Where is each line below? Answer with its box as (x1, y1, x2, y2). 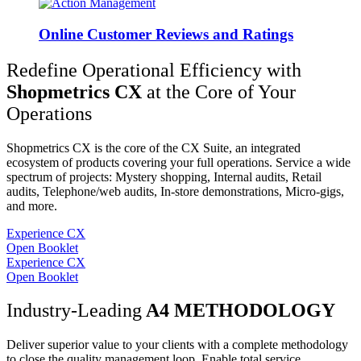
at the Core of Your (147, 81, 296, 102)
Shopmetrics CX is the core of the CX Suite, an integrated (6, 140, 301, 155)
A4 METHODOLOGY (142, 300, 335, 322)
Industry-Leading (6, 300, 142, 322)
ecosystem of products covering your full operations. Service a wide (6, 155, 351, 169)
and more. (6, 198, 57, 213)
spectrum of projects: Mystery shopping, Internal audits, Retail (6, 169, 322, 184)
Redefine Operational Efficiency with (6, 59, 301, 81)
